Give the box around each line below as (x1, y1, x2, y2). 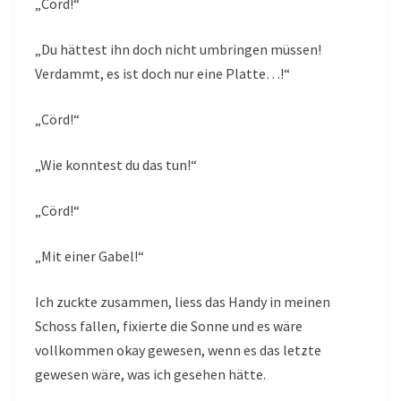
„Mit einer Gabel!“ (35, 247, 144, 266)
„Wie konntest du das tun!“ (35, 156, 197, 175)
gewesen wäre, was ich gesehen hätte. (35, 365, 266, 384)
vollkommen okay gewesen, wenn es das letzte (35, 341, 321, 360)
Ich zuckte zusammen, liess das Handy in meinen (35, 293, 330, 311)
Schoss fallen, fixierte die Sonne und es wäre (35, 317, 303, 336)
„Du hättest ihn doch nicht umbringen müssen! (35, 40, 321, 59)
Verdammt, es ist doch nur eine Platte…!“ (35, 64, 290, 83)
